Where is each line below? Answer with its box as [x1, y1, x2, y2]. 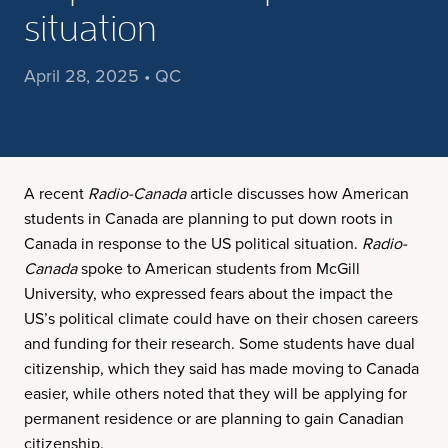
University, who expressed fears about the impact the [24, 282, 393, 304]
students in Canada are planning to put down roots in [24, 207, 393, 229]
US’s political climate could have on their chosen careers [24, 307, 418, 329]
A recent [24, 182, 88, 204]
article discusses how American [186, 182, 409, 204]
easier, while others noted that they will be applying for [24, 382, 407, 404]
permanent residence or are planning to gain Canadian [24, 407, 404, 429]
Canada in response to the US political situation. [24, 232, 362, 254]
